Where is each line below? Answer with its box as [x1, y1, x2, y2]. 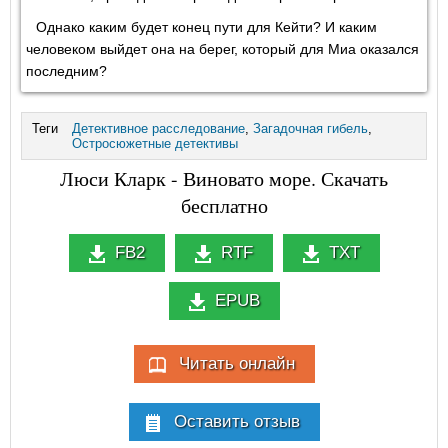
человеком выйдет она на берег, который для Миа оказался [26, 41, 419, 57]
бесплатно [180, 192, 268, 219]
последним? [26, 63, 107, 79]
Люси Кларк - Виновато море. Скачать [60, 165, 388, 192]
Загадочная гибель [253, 121, 368, 136]
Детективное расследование [72, 121, 245, 136]
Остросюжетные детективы [72, 136, 238, 151]
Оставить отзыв [173, 412, 300, 431]
